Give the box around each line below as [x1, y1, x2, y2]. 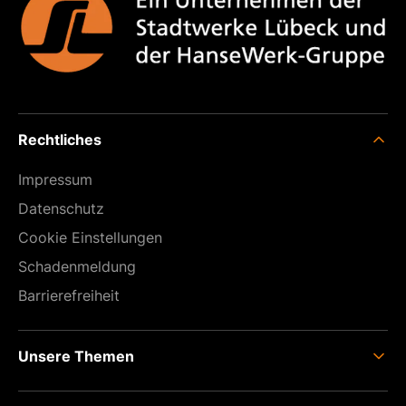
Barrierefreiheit [18, 286, 120, 305]
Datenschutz [18, 199, 104, 218]
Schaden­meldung [18, 257, 136, 276]
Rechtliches [18, 130, 101, 150]
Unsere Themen [18, 347, 134, 366]
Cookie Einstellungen [18, 228, 162, 247]
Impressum [18, 170, 92, 189]
